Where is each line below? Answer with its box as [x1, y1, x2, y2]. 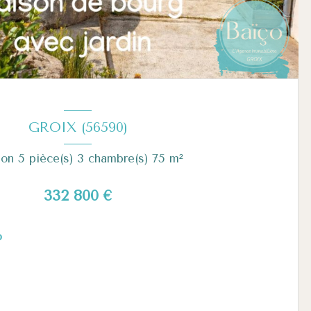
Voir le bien [45, 267, 98, 280]
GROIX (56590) [28, 119, 128, 135]
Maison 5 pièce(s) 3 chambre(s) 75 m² [169, 151, 183, 166]
